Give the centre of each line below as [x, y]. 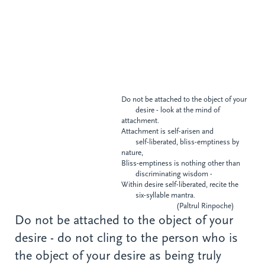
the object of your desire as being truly [118, 256]
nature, [132, 153]
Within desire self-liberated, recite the [180, 185]
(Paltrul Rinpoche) [178, 206]
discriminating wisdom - [167, 174]
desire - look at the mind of [171, 110]
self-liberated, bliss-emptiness [177, 142]
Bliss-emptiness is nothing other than [181, 163]
